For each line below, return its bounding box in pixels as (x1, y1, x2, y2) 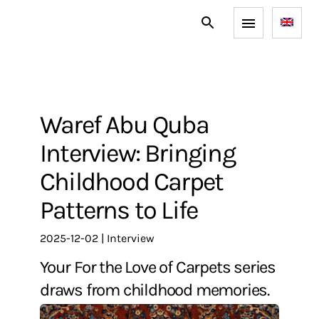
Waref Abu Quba (40, 110, 61, 140)
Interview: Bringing (40, 138, 235, 168)
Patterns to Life (40, 195, 198, 225)
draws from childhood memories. (40, 280, 269, 300)
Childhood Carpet (40, 167, 224, 197)
